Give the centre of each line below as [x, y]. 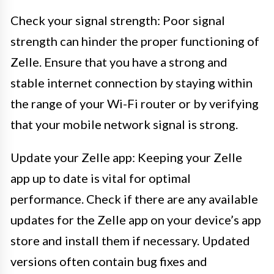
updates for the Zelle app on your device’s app [136, 219]
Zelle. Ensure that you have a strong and [119, 61]
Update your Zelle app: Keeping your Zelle [126, 157]
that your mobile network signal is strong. [124, 124]
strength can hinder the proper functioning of [135, 41]
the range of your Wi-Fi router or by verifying [135, 103]
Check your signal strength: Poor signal [118, 20]
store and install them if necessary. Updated [130, 240]
